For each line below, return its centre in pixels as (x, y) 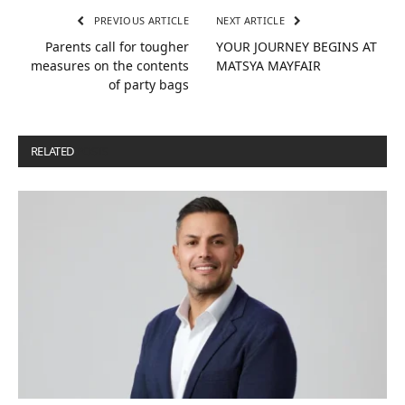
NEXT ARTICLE (252, 21)
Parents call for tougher (117, 47)
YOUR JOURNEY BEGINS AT (297, 47)
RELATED (53, 151)
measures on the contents (110, 66)
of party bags (149, 85)
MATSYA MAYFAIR (268, 66)
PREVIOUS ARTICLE (140, 21)
